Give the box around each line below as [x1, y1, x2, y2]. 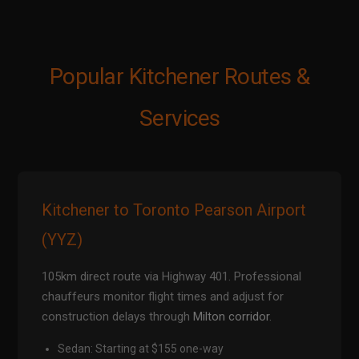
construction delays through [42, 309, 194, 325]
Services [139, 105, 220, 132]
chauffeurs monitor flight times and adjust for [42, 289, 284, 305]
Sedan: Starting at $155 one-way [58, 342, 224, 356]
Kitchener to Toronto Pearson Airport [42, 200, 307, 220]
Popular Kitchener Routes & [49, 63, 310, 91]
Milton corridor [193, 309, 270, 325]
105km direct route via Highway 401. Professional [42, 269, 302, 284]
